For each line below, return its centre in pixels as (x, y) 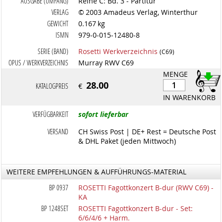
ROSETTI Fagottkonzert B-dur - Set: (136, 208)
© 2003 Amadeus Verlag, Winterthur (138, 12)
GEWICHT (58, 24)
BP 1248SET (55, 208)
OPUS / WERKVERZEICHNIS (39, 63)
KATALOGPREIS (52, 86)
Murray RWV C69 (106, 63)
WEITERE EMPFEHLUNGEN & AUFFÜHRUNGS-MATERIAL (97, 172)
